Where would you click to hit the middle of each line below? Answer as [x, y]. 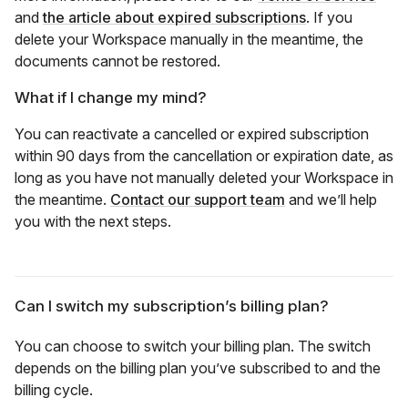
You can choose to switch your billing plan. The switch [193, 347]
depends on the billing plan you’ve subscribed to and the [198, 368]
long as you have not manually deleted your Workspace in [204, 178]
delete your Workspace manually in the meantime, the [189, 40]
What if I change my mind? [111, 98]
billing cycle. [54, 390]
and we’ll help [331, 200]
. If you [329, 18]
